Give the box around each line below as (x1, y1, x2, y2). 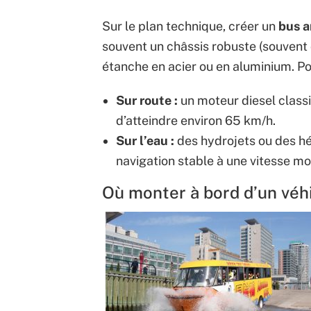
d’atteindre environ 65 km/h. (116, 113, 276, 128)
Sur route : (116, 93, 178, 108)
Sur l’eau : (116, 133, 174, 149)
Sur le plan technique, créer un (102, 19, 278, 34)
